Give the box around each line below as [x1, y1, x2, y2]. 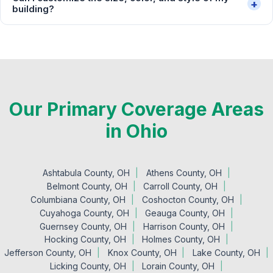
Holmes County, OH [142, 234, 221, 245]
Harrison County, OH [143, 221, 225, 232]
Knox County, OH [107, 247, 177, 258]
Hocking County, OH [44, 234, 126, 245]
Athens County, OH [146, 168, 222, 179]
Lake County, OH [193, 247, 261, 258]
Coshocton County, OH [141, 194, 234, 205]
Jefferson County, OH [4, 247, 92, 258]
